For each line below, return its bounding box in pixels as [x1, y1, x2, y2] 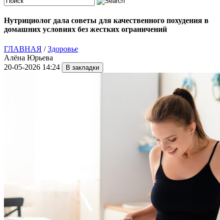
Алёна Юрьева [4, 53, 53, 62]
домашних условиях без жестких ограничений [4, 25, 167, 34]
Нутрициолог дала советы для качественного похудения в [4, 16, 209, 25]
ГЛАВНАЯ [4, 44, 42, 53]
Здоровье [48, 44, 78, 53]
